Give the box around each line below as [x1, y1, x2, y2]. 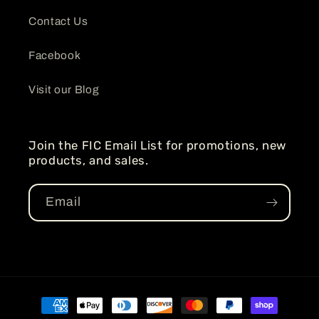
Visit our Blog [28, 83, 100, 95]
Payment [26, 292, 77, 304]
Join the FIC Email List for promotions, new [28, 137, 287, 152]
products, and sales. [28, 152, 149, 167]
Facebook [28, 48, 81, 61]
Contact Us [28, 14, 88, 27]
